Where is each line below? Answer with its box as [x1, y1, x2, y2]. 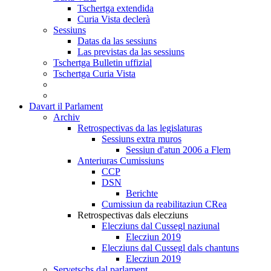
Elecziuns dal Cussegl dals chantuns [102, 243, 239, 253]
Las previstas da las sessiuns [77, 47, 184, 57]
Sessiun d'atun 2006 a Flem [126, 145, 230, 155]
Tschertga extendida [77, 3, 154, 14]
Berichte [126, 188, 158, 199]
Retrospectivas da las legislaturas [77, 123, 202, 134]
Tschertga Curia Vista [53, 68, 135, 79]
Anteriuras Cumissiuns [77, 155, 164, 166]
